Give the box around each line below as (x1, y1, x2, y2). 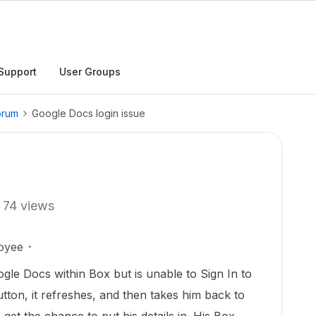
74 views (3, 198, 54, 213)
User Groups (59, 66, 121, 78)
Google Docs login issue (32, 107, 145, 119)
